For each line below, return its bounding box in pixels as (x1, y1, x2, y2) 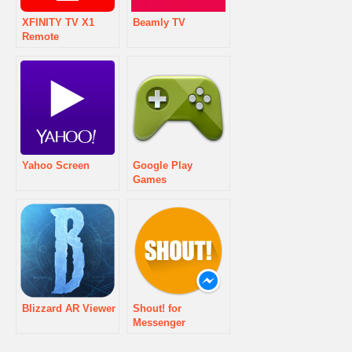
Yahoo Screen (22, 159, 90, 171)
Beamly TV (133, 16, 185, 28)
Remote (22, 30, 59, 42)
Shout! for (133, 302, 181, 314)
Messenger (133, 316, 185, 328)
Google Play (133, 159, 192, 171)
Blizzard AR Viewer (22, 302, 115, 314)
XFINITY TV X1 (22, 16, 94, 28)
